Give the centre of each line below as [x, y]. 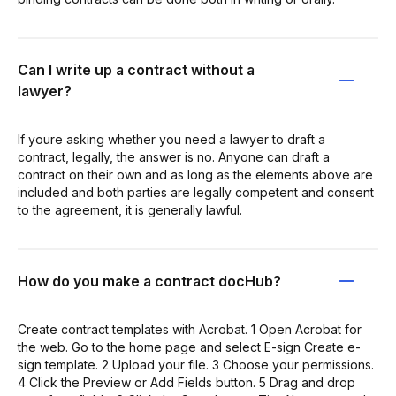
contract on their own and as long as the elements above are [195, 174]
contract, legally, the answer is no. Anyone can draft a [174, 156]
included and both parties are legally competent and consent [196, 192]
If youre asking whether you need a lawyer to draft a [171, 139]
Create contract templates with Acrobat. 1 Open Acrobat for [190, 329]
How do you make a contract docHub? [149, 281]
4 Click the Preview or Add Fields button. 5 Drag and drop [187, 382]
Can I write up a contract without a [136, 69]
